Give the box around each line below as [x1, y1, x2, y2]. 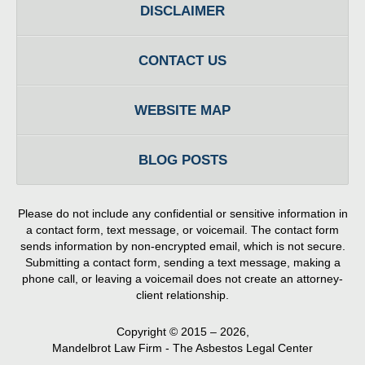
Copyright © [116, 325, 178, 339]
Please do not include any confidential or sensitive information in [17, 207, 348, 221]
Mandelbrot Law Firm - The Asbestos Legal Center [52, 341, 313, 355]
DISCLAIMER [140, 3, 225, 20]
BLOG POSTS [138, 152, 227, 169]
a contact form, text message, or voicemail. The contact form [26, 223, 339, 237]
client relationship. [136, 288, 229, 302]
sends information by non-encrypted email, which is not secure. [20, 240, 345, 253]
